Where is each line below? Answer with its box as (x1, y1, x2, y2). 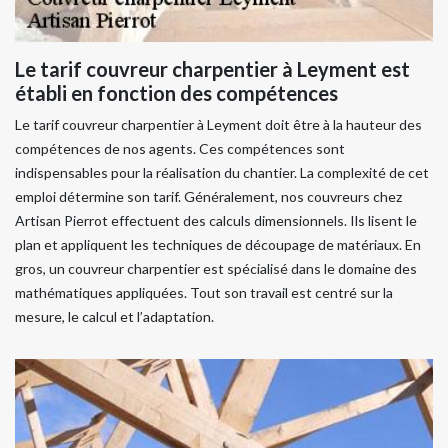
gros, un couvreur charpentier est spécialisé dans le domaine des (15, 260, 417, 277)
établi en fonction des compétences (15, 81, 338, 105)
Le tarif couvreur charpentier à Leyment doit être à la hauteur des (15, 116, 422, 133)
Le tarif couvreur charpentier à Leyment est (15, 57, 410, 81)
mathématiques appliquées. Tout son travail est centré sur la (15, 284, 393, 301)
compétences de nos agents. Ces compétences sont (15, 140, 345, 157)
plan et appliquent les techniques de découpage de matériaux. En (15, 236, 421, 253)
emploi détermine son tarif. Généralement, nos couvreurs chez (15, 188, 402, 205)
